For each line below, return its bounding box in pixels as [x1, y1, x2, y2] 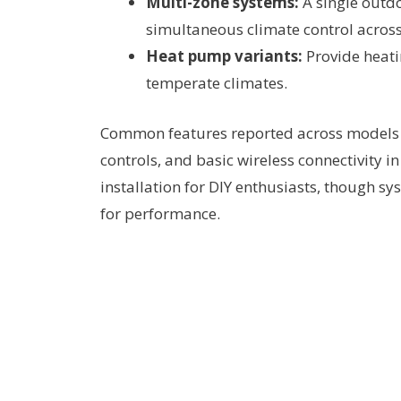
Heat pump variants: [146, 46, 303, 67]
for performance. [100, 202, 220, 224]
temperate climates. [146, 73, 287, 94]
